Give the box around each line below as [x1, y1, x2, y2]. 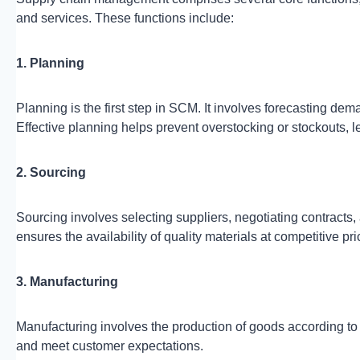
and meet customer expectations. [16, 338, 203, 353]
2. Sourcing [16, 165, 86, 179]
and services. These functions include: [16, 10, 234, 25]
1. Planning [16, 55, 84, 70]
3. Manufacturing [16, 274, 118, 288]
